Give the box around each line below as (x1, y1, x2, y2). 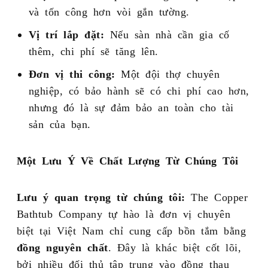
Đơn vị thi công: (28, 68, 115, 79)
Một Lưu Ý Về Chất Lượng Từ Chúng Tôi (16, 154, 239, 166)
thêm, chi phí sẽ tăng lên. (28, 45, 159, 56)
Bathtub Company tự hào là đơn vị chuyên (16, 208, 231, 219)
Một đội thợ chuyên (115, 68, 220, 79)
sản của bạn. (28, 118, 91, 129)
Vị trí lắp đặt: (28, 28, 105, 39)
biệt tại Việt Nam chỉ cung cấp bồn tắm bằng (16, 224, 246, 236)
